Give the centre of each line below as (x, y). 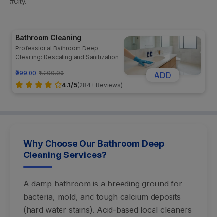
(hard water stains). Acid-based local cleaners (108, 210)
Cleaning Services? (65, 155)
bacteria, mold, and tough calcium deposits (102, 197)
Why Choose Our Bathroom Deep (94, 144)
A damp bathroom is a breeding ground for (103, 184)
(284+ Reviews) (100, 85)
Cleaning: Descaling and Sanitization (67, 57)
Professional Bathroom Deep (57, 48)
